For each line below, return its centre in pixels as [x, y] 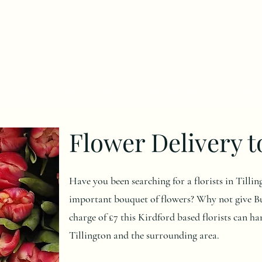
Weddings [239, 89]
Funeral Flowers [90, 89]
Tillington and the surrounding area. [144, 235]
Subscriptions [171, 89]
